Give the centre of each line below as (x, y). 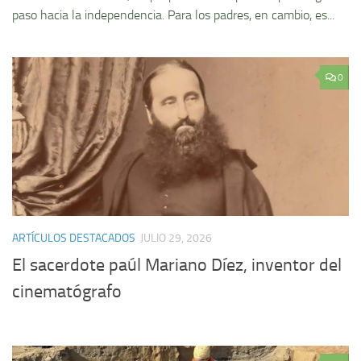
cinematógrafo (67, 291)
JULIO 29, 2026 (176, 239)
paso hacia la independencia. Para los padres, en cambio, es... (173, 15)
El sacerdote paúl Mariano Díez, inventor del (177, 265)
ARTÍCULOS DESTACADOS (74, 239)
